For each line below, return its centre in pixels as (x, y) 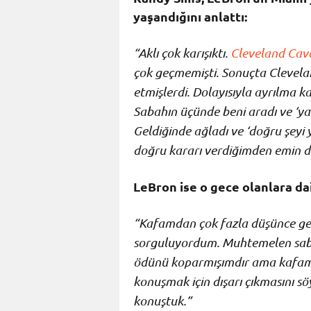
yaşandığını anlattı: (190, 16)
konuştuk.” (162, 300)
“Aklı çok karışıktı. (182, 52)
